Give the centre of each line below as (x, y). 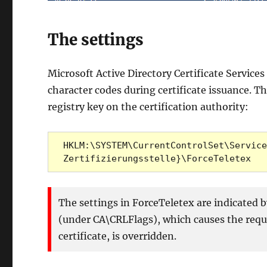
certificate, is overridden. (118, 236)
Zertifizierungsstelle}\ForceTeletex (157, 159)
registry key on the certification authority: (148, 106)
